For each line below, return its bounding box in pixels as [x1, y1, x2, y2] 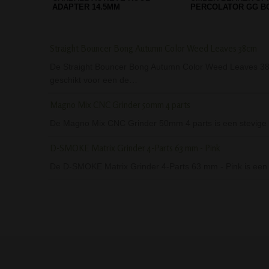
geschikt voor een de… [50, 74, 138, 85]
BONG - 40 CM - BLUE [52, 2, 133, 11]
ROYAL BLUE [190, 2, 240, 11]
